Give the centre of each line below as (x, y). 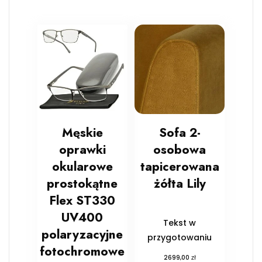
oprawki (82, 149)
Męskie (82, 132)
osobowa (180, 149)
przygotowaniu (180, 237)
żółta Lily (180, 183)
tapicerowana (180, 166)
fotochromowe (82, 251)
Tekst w (180, 223)
